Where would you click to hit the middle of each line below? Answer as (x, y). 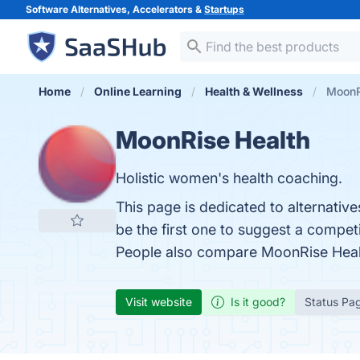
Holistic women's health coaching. (229, 178)
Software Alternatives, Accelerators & (115, 9)
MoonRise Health (213, 140)
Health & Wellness (254, 91)
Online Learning (138, 91)
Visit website (159, 302)
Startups (224, 9)
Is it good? (258, 302)
